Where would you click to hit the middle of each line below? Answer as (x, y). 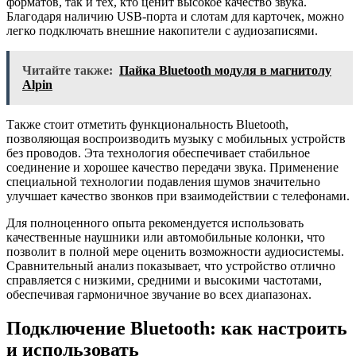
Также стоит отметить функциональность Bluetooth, (147, 125)
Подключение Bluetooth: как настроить (177, 329)
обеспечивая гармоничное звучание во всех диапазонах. (159, 295)
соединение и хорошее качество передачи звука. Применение (172, 168)
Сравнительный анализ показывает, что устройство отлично (171, 266)
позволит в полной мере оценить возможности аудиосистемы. (175, 252)
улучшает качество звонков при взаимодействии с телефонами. (178, 196)
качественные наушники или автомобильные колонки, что (166, 238)
